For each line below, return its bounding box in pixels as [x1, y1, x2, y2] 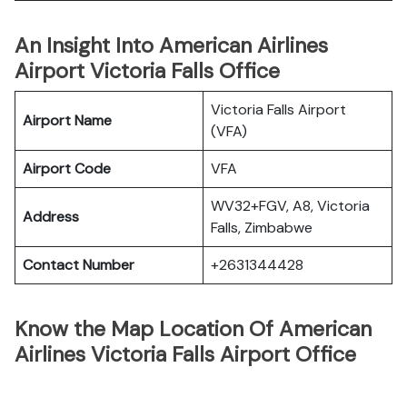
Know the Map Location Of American [15, 315, 372, 342]
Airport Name [23, 111, 112, 130]
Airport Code [23, 159, 111, 178]
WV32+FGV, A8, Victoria [211, 196, 370, 215]
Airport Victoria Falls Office [15, 57, 280, 84]
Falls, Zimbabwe [211, 218, 313, 237]
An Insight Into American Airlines [15, 32, 328, 59]
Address [23, 207, 79, 226]
